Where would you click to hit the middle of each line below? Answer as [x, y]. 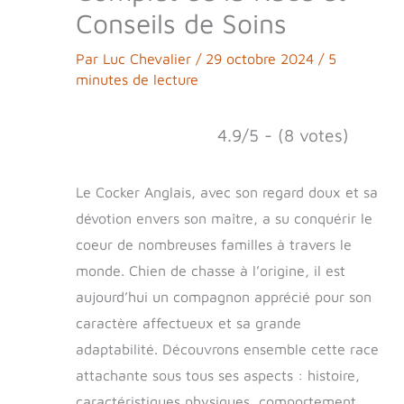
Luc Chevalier [149, 59]
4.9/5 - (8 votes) [283, 135]
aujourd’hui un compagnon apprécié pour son [224, 297]
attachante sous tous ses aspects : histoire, [218, 376]
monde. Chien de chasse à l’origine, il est [211, 271]
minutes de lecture [137, 80]
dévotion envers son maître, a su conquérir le [224, 219]
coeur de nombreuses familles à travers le [214, 245]
